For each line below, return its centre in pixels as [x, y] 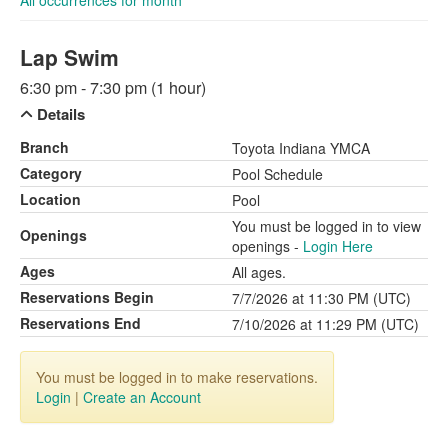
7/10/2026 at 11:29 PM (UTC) [325, 324]
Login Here [338, 246]
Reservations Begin [87, 297]
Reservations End [80, 323]
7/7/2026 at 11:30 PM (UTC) [321, 298]
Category [51, 173]
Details [59, 114]
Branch [44, 147]
